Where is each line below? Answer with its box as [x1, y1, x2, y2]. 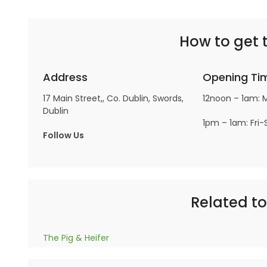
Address [43, 70, 88, 85]
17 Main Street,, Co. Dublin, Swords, [43, 92, 184, 104]
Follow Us [43, 129, 84, 141]
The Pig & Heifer [43, 232, 109, 244]
